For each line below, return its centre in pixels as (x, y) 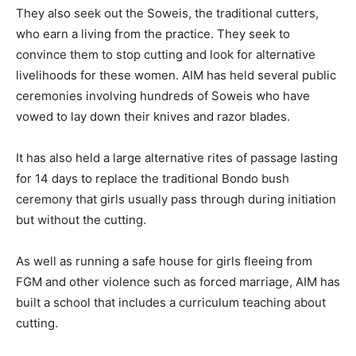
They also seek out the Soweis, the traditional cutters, (167, 14)
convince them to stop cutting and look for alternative (166, 55)
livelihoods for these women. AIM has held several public (176, 75)
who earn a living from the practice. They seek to (153, 34)
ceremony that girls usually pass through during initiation (176, 199)
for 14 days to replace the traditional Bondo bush (153, 179)
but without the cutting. (81, 220)
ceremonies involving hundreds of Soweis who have (163, 96)
